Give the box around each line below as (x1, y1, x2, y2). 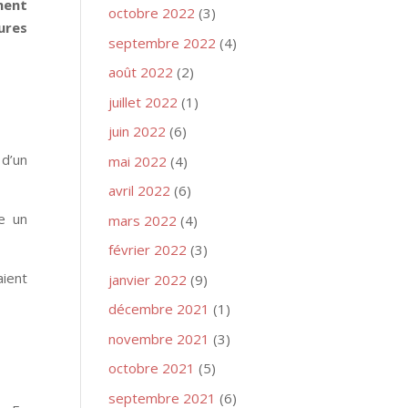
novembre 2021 (108, 329, 210, 348)
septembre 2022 (108, 33, 217, 52)
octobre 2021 (108, 359, 196, 377)
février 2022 (108, 240, 188, 259)
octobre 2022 (108, 4, 196, 22)
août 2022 (108, 63, 174, 81)
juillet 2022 (108, 92, 178, 111)
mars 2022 (108, 210, 178, 229)
